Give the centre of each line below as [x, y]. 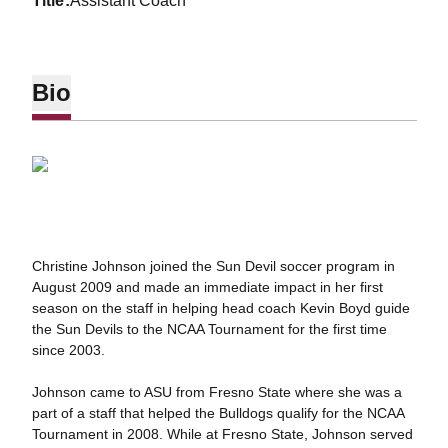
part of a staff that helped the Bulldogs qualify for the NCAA [217, 413]
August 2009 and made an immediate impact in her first [207, 287]
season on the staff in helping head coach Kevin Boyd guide [220, 308]
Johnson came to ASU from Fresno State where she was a [216, 392]
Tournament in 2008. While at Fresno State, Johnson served [222, 434]
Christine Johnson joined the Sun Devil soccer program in [213, 266]
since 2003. [68, 350]
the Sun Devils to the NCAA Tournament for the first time [209, 329]
